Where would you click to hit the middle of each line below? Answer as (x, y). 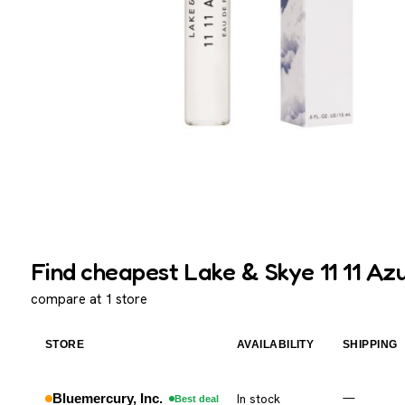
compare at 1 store (89, 299)
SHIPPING (370, 344)
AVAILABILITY (275, 344)
